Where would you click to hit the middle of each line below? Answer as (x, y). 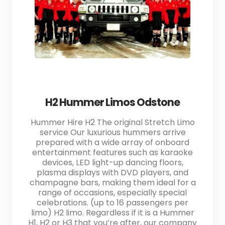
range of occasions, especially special (113, 192)
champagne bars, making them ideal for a (113, 182)
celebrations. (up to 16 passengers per (113, 202)
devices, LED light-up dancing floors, (113, 162)
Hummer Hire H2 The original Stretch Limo (113, 122)
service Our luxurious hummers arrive (113, 132)
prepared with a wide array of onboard (113, 142)
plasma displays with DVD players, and (113, 172)
